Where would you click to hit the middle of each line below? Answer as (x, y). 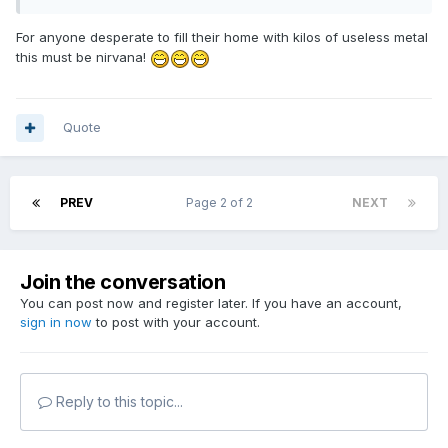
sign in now (56, 322)
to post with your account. (176, 322)
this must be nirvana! (83, 57)
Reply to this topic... (117, 402)
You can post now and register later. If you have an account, (211, 303)
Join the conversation (123, 282)
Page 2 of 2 (222, 203)
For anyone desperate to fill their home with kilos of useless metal (222, 37)
